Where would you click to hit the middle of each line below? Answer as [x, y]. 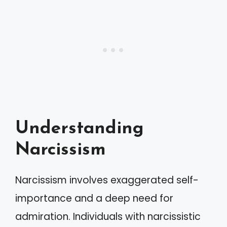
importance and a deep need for [94, 198]
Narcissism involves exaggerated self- [107, 180]
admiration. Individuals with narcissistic [108, 216]
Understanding [80, 129]
